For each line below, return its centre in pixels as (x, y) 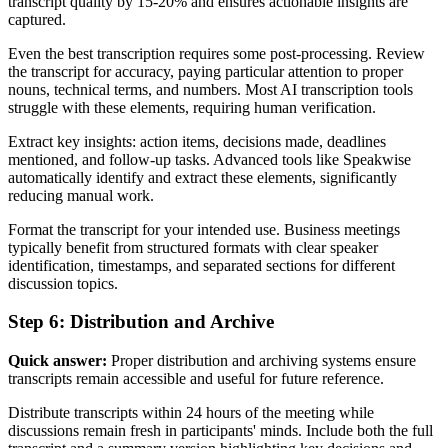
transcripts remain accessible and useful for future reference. (196, 378)
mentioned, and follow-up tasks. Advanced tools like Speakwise (209, 159)
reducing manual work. (81, 195)
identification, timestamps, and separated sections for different (201, 265)
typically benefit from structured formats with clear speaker (193, 247)
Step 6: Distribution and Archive (141, 322)
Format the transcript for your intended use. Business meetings (204, 229)
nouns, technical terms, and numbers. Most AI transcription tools (210, 89)
